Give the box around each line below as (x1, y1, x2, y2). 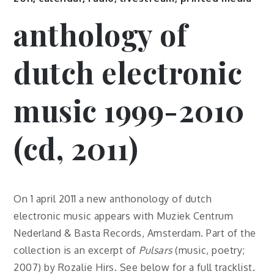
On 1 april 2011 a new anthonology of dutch (13, 192, 212, 205)
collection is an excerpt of (13, 243, 139, 256)
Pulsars (139, 243, 172, 256)
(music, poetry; (172, 243, 245, 256)
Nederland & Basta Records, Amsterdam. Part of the (13, 226, 256, 239)
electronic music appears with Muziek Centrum (13, 209, 234, 222)
